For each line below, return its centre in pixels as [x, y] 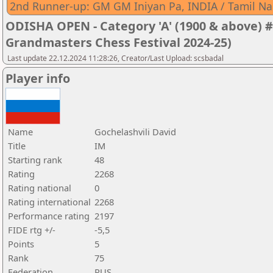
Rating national [40, 188]
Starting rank [35, 160]
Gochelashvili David [135, 132]
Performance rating [49, 216]
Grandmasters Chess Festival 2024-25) [119, 42]
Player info [38, 78]
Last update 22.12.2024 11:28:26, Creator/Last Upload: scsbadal [115, 58]
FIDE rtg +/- [32, 230]
